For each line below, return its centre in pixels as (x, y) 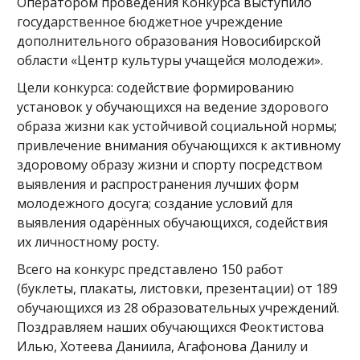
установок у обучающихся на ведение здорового (173, 107)
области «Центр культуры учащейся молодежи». (170, 60)
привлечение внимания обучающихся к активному (179, 145)
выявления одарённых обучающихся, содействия (172, 223)
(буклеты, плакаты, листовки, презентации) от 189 (177, 288)
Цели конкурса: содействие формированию (155, 88)
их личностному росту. (90, 242)
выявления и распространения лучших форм (158, 184)
